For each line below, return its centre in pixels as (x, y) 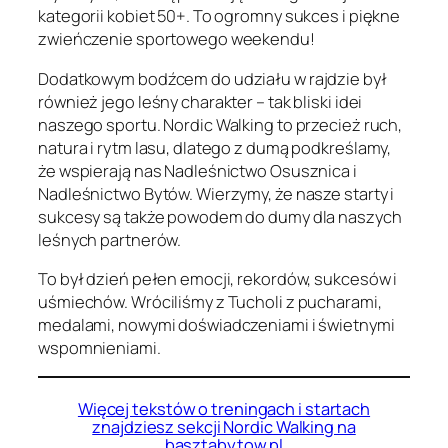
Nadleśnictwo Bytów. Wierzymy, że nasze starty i (216, 193)
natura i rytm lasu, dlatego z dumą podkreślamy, (215, 147)
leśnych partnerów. (110, 239)
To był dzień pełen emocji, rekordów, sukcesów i (218, 279)
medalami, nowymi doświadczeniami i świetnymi (216, 325)
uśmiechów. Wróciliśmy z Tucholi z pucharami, (210, 302)
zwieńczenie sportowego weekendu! (176, 39)
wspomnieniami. (99, 348)
